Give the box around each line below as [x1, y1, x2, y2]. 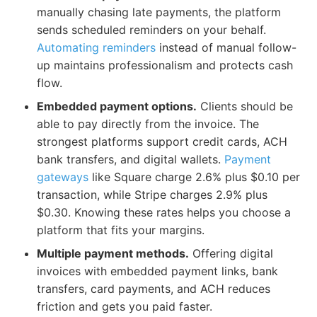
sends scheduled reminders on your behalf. [37, 23, 266, 38]
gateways [37, 170, 88, 185]
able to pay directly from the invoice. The [37, 117, 259, 132]
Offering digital [189, 246, 273, 261]
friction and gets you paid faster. [37, 299, 212, 314]
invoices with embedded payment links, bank [37, 264, 278, 279]
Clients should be [197, 99, 293, 114]
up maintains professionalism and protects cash [37, 58, 293, 73]
